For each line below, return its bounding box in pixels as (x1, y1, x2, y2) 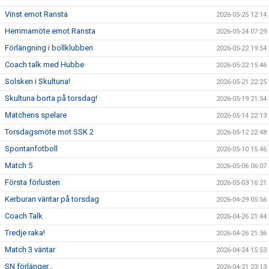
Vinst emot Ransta (5, 9, 68, 19)
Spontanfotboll (5, 144, 58, 153)
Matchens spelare (5, 110, 67, 119)
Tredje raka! (5, 228, 45, 237)
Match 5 (5, 160, 32, 170)
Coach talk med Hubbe (5, 59, 84, 69)
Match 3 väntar (5, 244, 55, 254)
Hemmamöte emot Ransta (5, 26, 95, 35)
